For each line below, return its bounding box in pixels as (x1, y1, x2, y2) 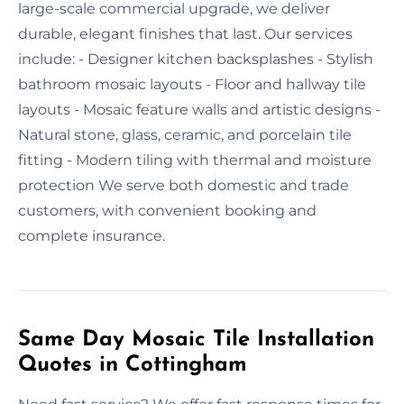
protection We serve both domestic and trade (18, 177, 349, 195)
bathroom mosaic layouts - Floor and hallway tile (18, 76, 366, 94)
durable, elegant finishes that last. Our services (18, 25, 353, 43)
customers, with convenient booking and (18, 202, 317, 220)
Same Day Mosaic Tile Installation (18, 329, 374, 352)
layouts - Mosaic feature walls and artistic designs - (18, 101, 381, 119)
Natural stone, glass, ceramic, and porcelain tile (18, 126, 352, 144)
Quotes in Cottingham (18, 354, 247, 377)
